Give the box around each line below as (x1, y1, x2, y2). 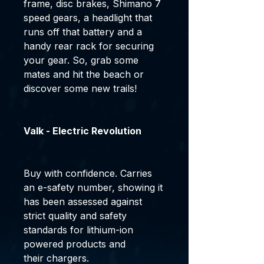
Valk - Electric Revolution (24, 125, 141, 137)
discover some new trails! (24, 82, 137, 94)
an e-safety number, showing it (24, 181, 163, 193)
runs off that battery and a (24, 26, 142, 38)
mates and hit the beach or (24, 68, 144, 80)
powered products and (24, 238, 126, 250)
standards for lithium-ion (24, 224, 133, 236)
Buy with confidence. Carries (24, 167, 152, 179)
